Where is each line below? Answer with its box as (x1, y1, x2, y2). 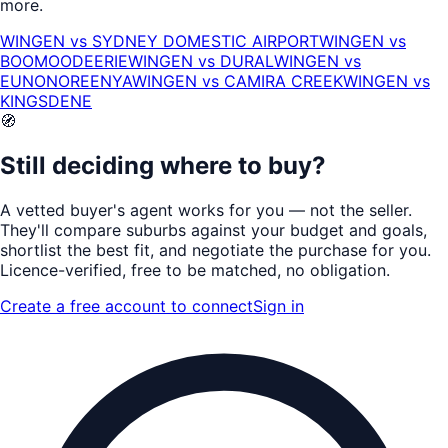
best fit (96, 239, 150, 260)
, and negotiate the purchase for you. (150, 239, 431, 260)
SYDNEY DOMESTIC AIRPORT (92, 31, 319, 52)
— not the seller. (284, 199, 412, 220)
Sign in (253, 295, 304, 316)
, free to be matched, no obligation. (122, 259, 390, 280)
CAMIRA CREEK (224, 71, 343, 92)
